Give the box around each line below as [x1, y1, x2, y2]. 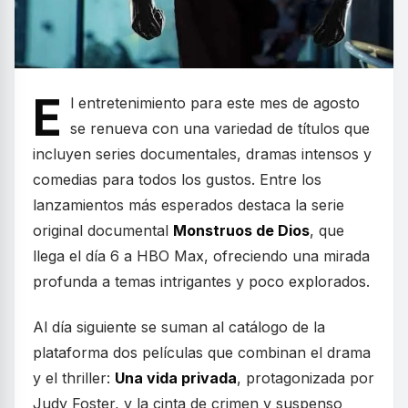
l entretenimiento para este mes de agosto [70, 93, 360, 112]
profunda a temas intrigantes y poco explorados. [33, 271, 370, 291]
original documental [33, 220, 173, 240]
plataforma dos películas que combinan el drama [33, 342, 371, 362]
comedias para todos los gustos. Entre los [33, 169, 321, 189]
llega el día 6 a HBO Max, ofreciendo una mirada [33, 246, 370, 265]
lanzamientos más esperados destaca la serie [33, 195, 344, 214]
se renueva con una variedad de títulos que [70, 118, 370, 138]
